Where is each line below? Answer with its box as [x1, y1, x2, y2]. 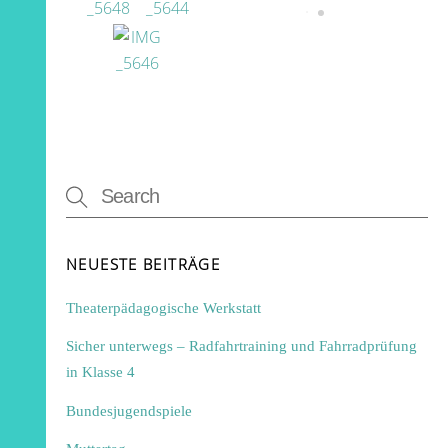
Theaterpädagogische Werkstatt [66, 299, 262, 317]
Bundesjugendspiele [66, 401, 193, 419]
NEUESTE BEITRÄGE [66, 253, 220, 274]
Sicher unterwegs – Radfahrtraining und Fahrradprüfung [66, 337, 418, 355]
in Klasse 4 [66, 363, 136, 381]
